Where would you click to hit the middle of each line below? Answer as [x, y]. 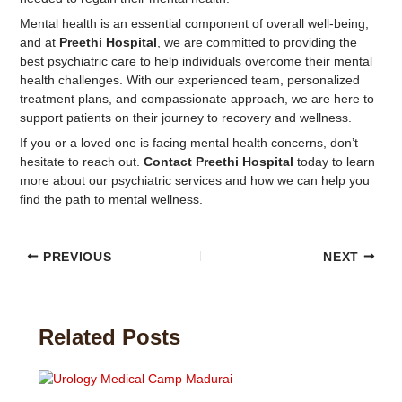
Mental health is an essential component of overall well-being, [194, 23]
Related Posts [109, 336]
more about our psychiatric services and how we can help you [194, 180]
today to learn [334, 162]
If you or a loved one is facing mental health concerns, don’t [188, 143]
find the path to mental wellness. [111, 199]
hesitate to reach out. [81, 162]
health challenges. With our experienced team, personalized [189, 80]
